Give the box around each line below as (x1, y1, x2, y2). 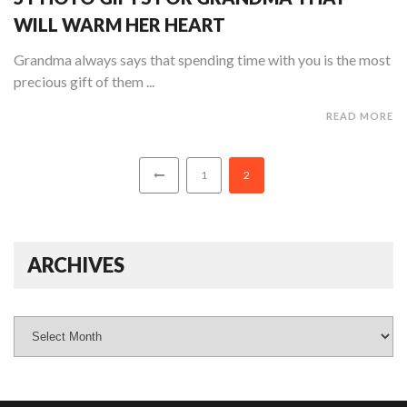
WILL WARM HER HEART (14, 14, 225, 36)
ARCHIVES (27, 253, 124, 278)
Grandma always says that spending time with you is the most (14, 51, 391, 69)
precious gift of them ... (14, 73, 154, 91)
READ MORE (326, 110, 393, 123)
